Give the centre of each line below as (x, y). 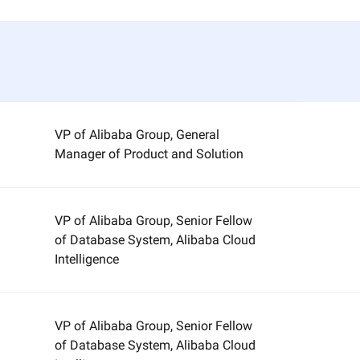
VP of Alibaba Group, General (137, 135)
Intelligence (87, 259)
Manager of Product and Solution (149, 154)
